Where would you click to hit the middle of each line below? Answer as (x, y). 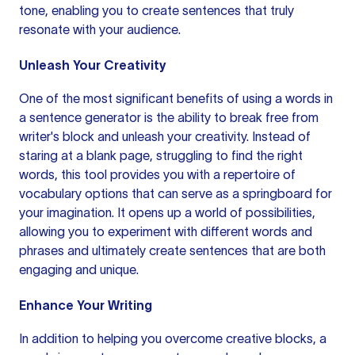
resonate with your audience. (100, 29)
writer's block (57, 136)
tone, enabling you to (80, 10)
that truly (267, 10)
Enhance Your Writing (86, 305)
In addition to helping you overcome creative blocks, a (173, 338)
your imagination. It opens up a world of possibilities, (167, 212)
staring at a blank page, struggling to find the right (161, 155)
